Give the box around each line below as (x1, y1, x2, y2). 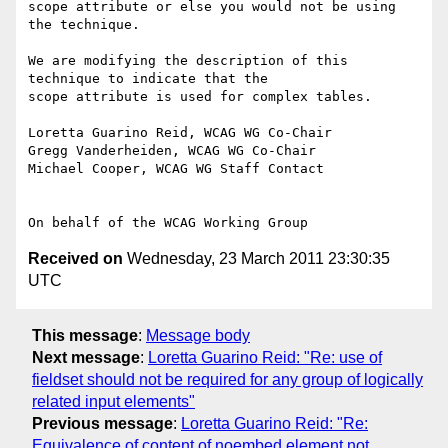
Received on (28, 250, 123, 268)
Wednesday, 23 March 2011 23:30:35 (123, 250, 390, 268)
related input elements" (32, 392, 195, 410)
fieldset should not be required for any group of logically (32, 370, 423, 388)
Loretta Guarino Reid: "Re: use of (148, 348, 382, 366)
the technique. (28, 17, 140, 33)
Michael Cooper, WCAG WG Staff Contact (28, 161, 324, 177)
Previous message (32, 414, 173, 432)
